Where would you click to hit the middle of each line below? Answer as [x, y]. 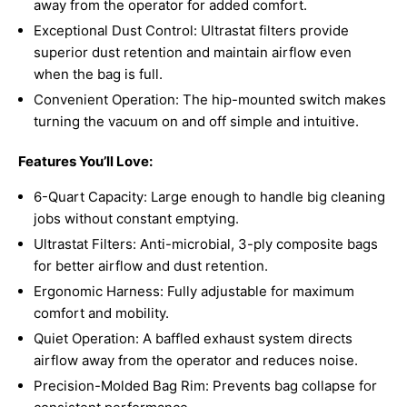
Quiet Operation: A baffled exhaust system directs [193, 339]
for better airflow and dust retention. [151, 266]
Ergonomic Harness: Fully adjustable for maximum [194, 292]
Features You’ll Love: [85, 162]
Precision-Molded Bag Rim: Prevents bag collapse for [205, 386]
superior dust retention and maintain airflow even [193, 53]
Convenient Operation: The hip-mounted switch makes [210, 100]
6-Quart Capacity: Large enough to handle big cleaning [209, 197]
